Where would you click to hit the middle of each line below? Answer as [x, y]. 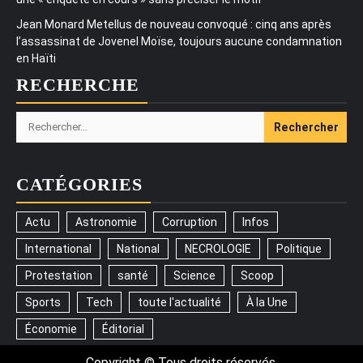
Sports [43, 302]
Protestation [59, 275]
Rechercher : [54, 120]
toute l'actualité [179, 302]
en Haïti [36, 58]
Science [194, 275]
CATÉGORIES [79, 184]
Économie [51, 329]
